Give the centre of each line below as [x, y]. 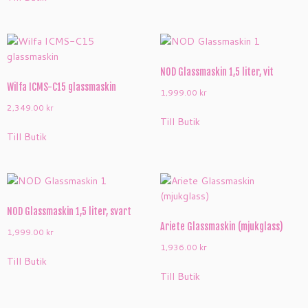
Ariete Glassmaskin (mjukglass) [221, 226]
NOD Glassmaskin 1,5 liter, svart [69, 211]
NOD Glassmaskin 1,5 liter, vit [217, 72]
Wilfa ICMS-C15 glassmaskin [62, 87]
